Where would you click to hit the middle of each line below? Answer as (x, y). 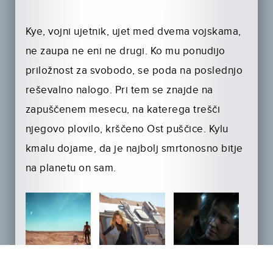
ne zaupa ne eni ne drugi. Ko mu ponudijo (125, 51)
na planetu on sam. (71, 168)
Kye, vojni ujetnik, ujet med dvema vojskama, (133, 32)
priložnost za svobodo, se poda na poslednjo (134, 71)
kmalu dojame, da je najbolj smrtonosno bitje (134, 149)
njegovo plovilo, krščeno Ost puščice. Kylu (127, 129)
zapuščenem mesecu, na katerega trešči (123, 110)
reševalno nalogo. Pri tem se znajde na (119, 90)
